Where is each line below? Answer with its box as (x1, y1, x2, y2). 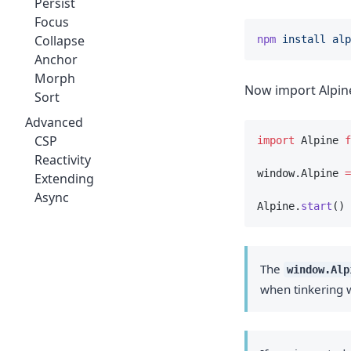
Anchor (34, 51, 78, 68)
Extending (34, 170, 94, 187)
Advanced (25, 114, 83, 131)
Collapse (34, 32, 85, 49)
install (282, 33, 326, 45)
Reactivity (34, 151, 91, 168)
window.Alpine (257, 167, 345, 179)
